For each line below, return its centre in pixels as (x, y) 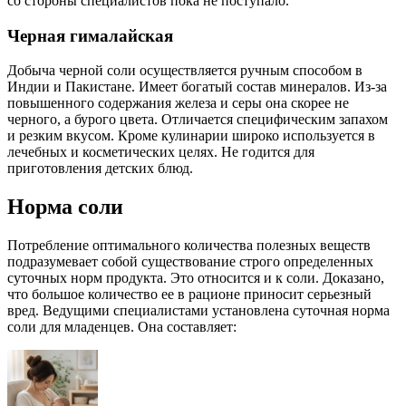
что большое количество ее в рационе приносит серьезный (189, 295)
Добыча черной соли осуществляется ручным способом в (185, 71)
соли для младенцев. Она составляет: (122, 327)
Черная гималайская (90, 35)
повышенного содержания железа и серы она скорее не (178, 103)
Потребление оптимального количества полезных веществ (189, 246)
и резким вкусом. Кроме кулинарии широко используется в (191, 136)
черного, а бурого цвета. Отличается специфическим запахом (198, 120)
